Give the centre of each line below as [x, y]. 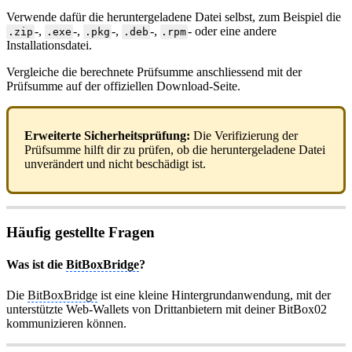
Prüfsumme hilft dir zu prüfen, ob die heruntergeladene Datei [175, 150]
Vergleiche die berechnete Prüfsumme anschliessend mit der [154, 72]
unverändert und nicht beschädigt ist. [115, 164]
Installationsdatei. [49, 46]
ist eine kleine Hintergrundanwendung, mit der [214, 295]
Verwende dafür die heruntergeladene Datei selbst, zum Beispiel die [174, 17]
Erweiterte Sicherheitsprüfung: [107, 136]
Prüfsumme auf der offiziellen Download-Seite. [123, 86]
